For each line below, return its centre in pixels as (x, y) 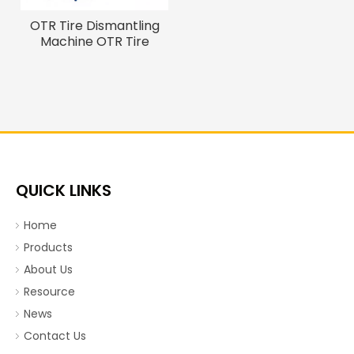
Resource (49, 292)
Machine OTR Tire (94, 41)
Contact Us (55, 336)
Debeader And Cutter (94, 57)
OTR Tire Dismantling (94, 26)
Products (48, 247)
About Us (48, 269)
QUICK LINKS (64, 190)
